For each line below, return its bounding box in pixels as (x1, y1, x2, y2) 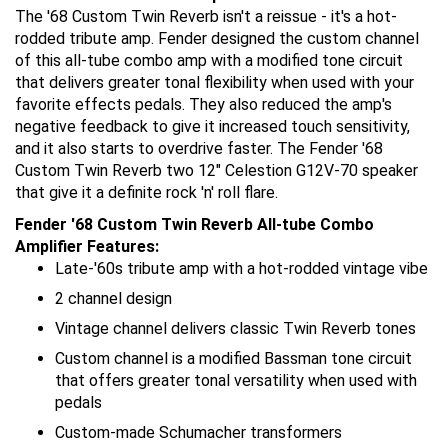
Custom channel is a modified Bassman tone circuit (55, 349, 412, 368)
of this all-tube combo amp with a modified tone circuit (15, 51, 403, 70)
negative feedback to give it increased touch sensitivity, (15, 117, 410, 136)
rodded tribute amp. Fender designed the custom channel (15, 29, 419, 48)
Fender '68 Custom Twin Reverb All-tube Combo (15, 215, 374, 234)
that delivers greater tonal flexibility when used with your (15, 73, 414, 92)
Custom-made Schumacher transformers (55, 423, 342, 442)
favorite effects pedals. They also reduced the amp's (15, 95, 392, 114)
